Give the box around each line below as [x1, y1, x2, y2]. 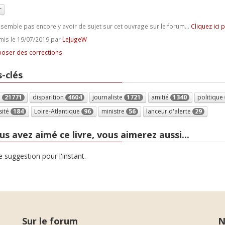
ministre [101, 106, 126, 116]
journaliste [92, 92, 124, 101]
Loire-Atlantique [34, 106, 81, 116]
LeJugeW [62, 35, 87, 43]
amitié [151, 92, 170, 101]
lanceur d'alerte [146, 106, 192, 116]
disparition [32, 92, 65, 101]
